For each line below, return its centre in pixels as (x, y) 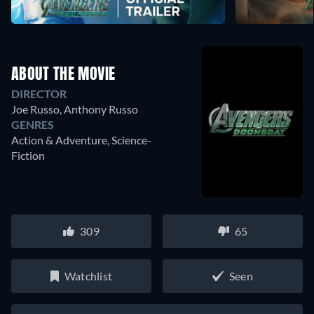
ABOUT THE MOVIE (63, 75)
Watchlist (88, 276)
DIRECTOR (39, 94)
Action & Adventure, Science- (81, 140)
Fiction (28, 155)
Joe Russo (35, 109)
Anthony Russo (101, 109)
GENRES (33, 124)
